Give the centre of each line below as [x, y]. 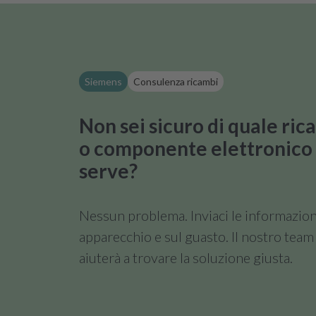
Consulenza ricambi [176, 81]
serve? [108, 171]
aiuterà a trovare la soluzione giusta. [186, 257]
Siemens [103, 81]
